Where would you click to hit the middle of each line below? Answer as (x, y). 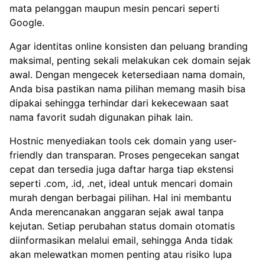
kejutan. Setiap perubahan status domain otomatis (122, 226)
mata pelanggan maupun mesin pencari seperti (114, 8)
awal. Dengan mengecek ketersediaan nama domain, (127, 75)
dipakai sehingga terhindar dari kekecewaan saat (119, 103)
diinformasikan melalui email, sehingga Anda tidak (121, 240)
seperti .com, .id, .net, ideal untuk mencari (104, 183)
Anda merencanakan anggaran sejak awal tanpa (117, 212)
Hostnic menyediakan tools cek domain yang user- (123, 141)
